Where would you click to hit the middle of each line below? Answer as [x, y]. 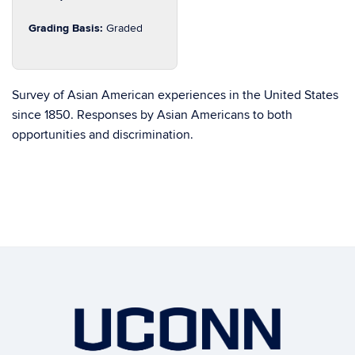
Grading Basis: [67, 28]
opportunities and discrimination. [103, 135]
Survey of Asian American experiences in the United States [175, 95]
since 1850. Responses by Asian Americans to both [152, 115]
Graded [124, 28]
